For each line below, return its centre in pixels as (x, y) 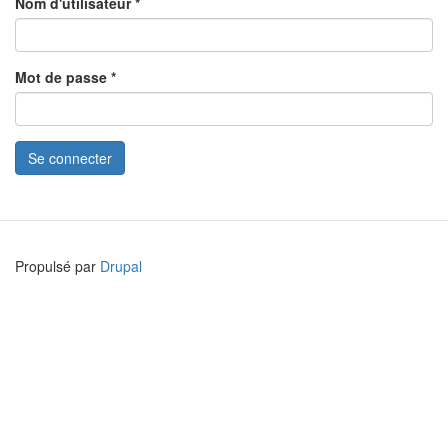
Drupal (121, 266)
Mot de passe (63, 77)
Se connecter (70, 158)
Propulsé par (57, 266)
